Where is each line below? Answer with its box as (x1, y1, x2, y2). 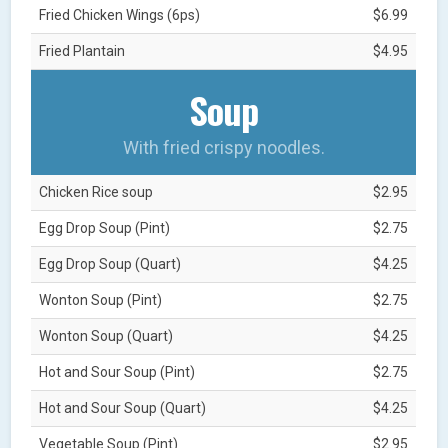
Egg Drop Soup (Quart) (39, 255, 182, 272)
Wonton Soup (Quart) (39, 327, 174, 344)
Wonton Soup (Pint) (39, 291, 163, 308)
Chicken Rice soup (39, 183, 154, 200)
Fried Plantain (39, 42, 126, 59)
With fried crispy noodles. (122, 136, 325, 158)
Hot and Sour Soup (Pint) (39, 363, 196, 380)
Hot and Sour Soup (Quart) (39, 399, 207, 416)
